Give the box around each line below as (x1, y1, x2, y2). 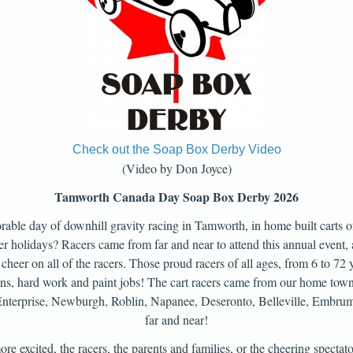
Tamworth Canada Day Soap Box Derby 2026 (54, 188, 299, 206)
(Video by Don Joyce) (121, 160, 232, 176)
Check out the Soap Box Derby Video (72, 143, 281, 156)
